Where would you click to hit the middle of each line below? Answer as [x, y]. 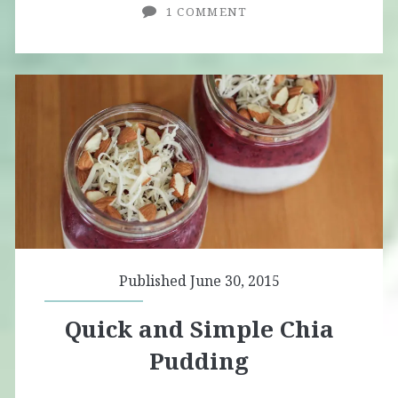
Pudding [199, 361]
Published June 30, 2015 [199, 281]
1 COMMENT [207, 11]
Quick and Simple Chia [199, 329]
